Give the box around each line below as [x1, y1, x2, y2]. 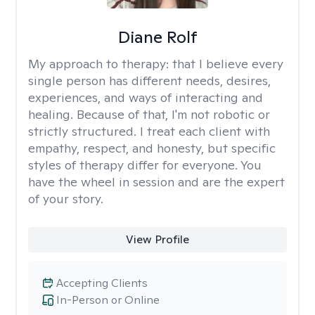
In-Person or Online [56, 292, 160, 307]
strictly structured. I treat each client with [28, 123, 270, 139]
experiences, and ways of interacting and [28, 89, 263, 105]
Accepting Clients [56, 276, 148, 290]
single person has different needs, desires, [28, 72, 271, 89]
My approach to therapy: [28, 56, 172, 72]
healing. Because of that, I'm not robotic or [28, 106, 270, 122]
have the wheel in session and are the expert [28, 174, 285, 190]
